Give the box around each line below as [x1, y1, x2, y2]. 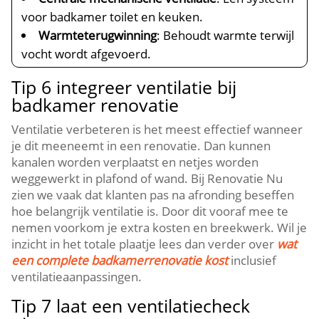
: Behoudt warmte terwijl [157, 27, 295, 43]
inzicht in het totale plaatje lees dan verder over [11, 236, 278, 252]
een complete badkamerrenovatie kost [11, 252, 229, 268]
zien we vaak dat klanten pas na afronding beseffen [11, 187, 295, 203]
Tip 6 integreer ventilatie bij [11, 75, 237, 99]
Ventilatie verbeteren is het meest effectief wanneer [11, 121, 303, 137]
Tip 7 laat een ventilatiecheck [11, 293, 251, 318]
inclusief [228, 252, 277, 268]
